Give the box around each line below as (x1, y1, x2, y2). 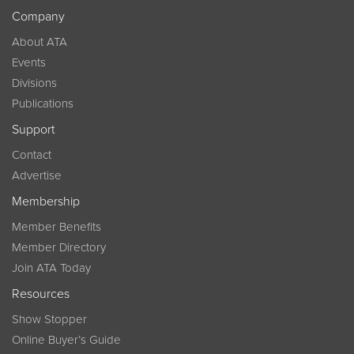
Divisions (12, 76, 57, 91)
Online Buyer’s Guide (12, 333, 121, 348)
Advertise (12, 168, 62, 183)
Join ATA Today (12, 261, 91, 276)
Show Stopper (12, 312, 87, 327)
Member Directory (12, 240, 106, 255)
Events (12, 55, 46, 70)
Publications (12, 96, 73, 111)
